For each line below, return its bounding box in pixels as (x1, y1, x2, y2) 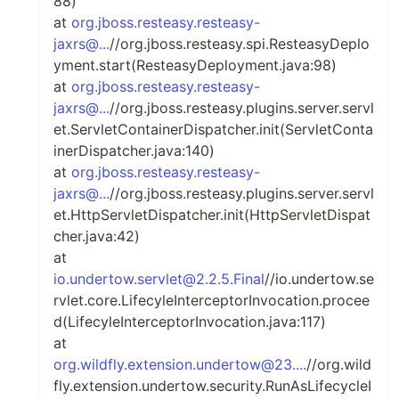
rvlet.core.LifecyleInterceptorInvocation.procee (53, 291, 370, 309)
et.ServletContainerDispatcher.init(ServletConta (53, 120, 373, 138)
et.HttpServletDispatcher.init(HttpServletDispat (53, 206, 370, 224)
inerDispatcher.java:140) (53, 142, 215, 159)
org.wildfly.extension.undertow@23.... (53, 355, 306, 373)
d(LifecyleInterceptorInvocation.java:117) (53, 313, 326, 330)
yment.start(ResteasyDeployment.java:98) (53, 56, 337, 74)
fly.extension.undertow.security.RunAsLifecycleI (53, 377, 371, 395)
